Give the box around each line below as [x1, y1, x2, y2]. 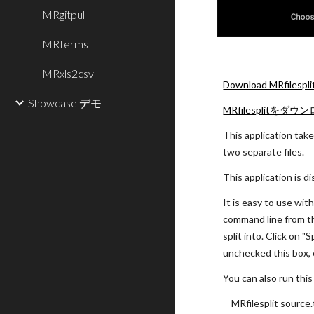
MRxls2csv [42, 67, 94, 80]
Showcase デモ [28, 96, 102, 109]
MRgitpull [42, 8, 87, 21]
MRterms [42, 37, 88, 50]
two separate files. [223, 146, 305, 158]
